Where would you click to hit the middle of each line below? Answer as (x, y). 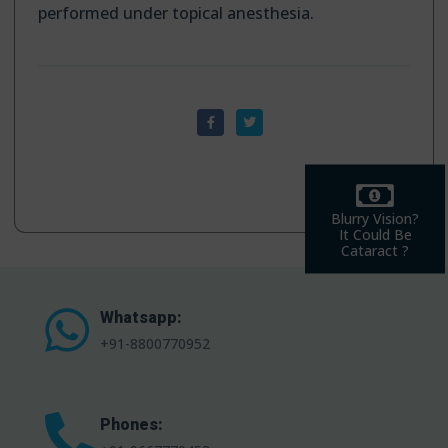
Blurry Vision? (375, 218)
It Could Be (375, 234)
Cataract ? (375, 250)
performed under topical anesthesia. (176, 13)
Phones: (131, 425)
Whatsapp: (141, 318)
